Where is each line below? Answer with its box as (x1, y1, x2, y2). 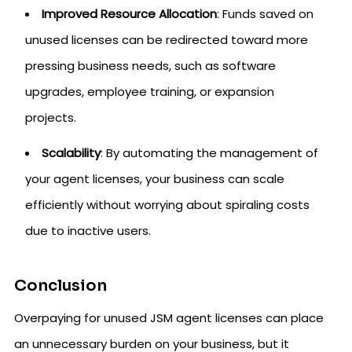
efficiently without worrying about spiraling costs (25, 196, 310, 213)
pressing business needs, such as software (25, 57, 276, 74)
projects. (25, 109, 76, 126)
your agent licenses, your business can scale (25, 170, 284, 187)
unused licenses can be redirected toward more (25, 31, 308, 48)
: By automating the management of (101, 145, 318, 161)
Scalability (42, 145, 101, 161)
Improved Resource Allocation (42, 5, 217, 22)
